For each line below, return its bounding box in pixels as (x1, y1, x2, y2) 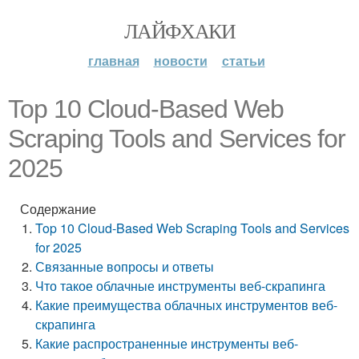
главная (87, 51, 139, 70)
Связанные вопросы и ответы (35, 257, 215, 276)
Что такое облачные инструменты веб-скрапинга (35, 276, 326, 295)
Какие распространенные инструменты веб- (35, 334, 299, 353)
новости (153, 51, 208, 70)
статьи (221, 51, 265, 70)
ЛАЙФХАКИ (123, 17, 236, 44)
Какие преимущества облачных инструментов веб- (35, 296, 338, 314)
